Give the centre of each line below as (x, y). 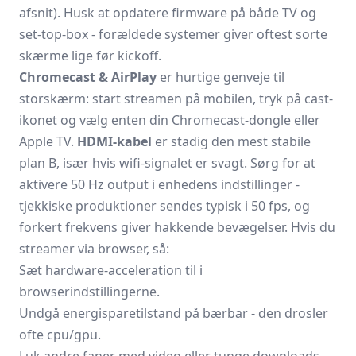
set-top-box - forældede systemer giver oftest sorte (173, 34)
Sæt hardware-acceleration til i (111, 270)
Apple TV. (48, 141)
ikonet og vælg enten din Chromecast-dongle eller (170, 120)
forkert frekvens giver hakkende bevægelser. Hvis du (177, 227)
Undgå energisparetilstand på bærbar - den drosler (174, 313)
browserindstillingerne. (89, 292)
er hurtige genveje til (221, 77)
